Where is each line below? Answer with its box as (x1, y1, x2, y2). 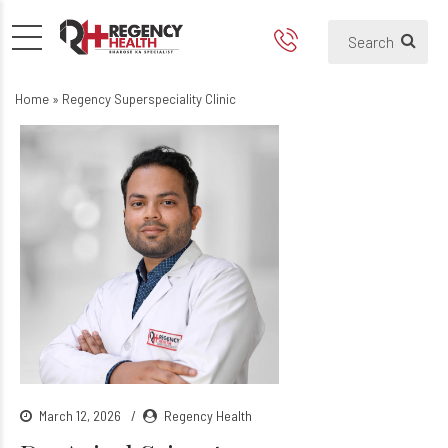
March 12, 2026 (39, 406, 124, 424)
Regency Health (164, 406, 252, 424)
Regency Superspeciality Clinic (62, 91, 236, 107)
